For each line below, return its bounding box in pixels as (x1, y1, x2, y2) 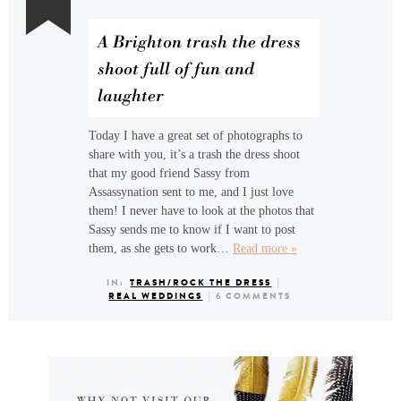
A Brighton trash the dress (97, 30, 301, 52)
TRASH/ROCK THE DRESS (130, 276, 272, 289)
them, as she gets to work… (88, 242, 233, 255)
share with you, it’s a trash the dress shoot (88, 148, 300, 161)
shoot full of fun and (97, 57, 254, 79)
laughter (97, 84, 164, 106)
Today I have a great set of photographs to (88, 129, 303, 142)
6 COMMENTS (215, 289, 291, 303)
